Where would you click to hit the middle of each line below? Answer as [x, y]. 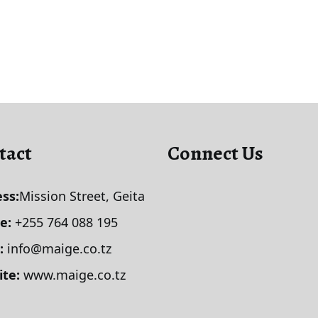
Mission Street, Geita [82, 196]
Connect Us [215, 154]
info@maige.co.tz [57, 249]
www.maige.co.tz [75, 275]
